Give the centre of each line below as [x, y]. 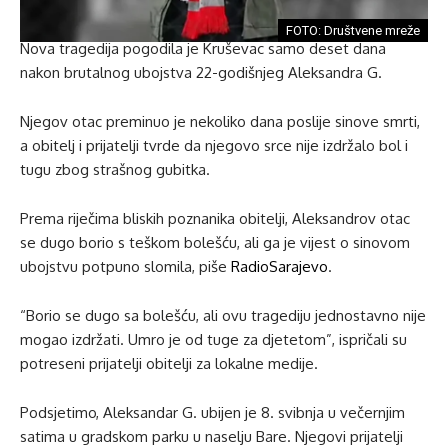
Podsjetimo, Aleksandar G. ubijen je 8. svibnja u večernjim [212, 412]
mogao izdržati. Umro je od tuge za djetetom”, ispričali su [213, 339]
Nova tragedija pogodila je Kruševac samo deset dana [203, 48]
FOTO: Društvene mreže [353, 30]
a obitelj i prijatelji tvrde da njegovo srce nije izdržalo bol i [214, 145]
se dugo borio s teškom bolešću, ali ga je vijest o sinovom [215, 242]
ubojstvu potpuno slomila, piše [125, 266]
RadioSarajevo [279, 266]
